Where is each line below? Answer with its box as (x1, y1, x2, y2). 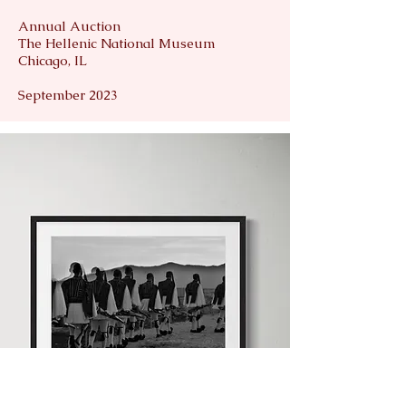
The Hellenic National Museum (18, 34, 219, 52)
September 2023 (18, 85, 118, 103)
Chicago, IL (18, 51, 87, 69)
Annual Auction (18, 16, 121, 34)
